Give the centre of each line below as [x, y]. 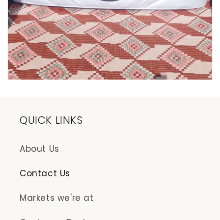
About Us [40, 149]
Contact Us [45, 173]
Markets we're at [57, 198]
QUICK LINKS [51, 120]
